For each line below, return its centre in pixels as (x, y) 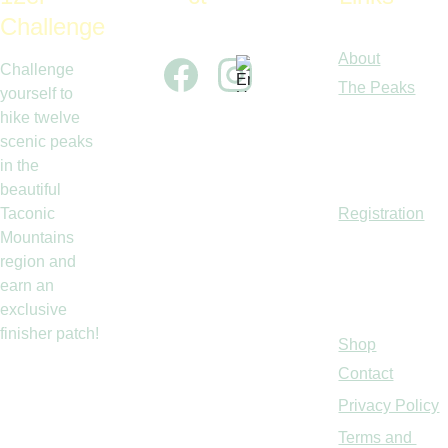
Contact (366, 373)
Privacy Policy (389, 405)
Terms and (377, 437)
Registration (381, 213)
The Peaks (377, 87)
